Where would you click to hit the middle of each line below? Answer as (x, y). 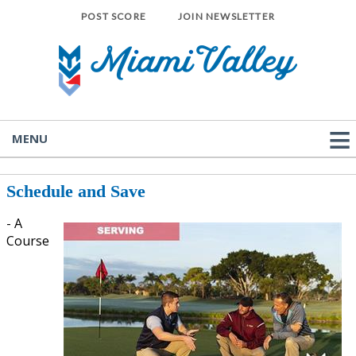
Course (28, 241)
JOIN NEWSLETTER (226, 16)
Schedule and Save (76, 191)
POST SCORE (114, 16)
